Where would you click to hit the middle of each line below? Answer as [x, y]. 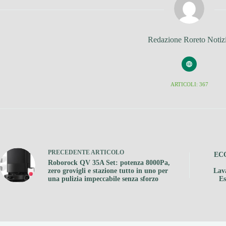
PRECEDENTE [69, 153]
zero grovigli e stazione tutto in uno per [108, 171]
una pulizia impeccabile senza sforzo [103, 179]
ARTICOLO [107, 153]
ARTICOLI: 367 [189, 84]
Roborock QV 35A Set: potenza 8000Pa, [109, 163]
